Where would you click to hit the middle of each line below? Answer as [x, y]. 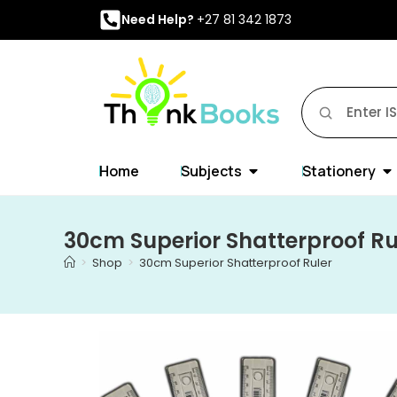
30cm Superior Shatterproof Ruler [236, 262]
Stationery [339, 171]
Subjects [211, 171]
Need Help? [159, 19]
